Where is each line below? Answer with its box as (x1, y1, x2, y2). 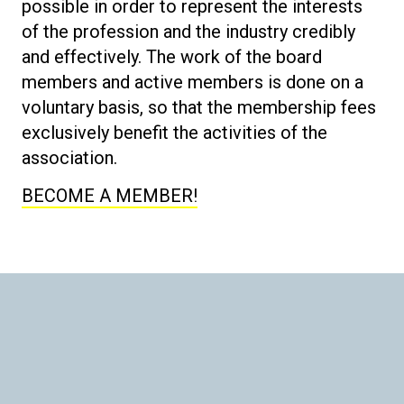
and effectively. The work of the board (22, 46, 322, 69)
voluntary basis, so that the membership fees (22, 96, 376, 119)
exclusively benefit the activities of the (22, 122, 327, 144)
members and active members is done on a (22, 71, 363, 94)
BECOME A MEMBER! (22, 185, 197, 207)
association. (22, 147, 117, 170)
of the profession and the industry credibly (22, 21, 355, 43)
